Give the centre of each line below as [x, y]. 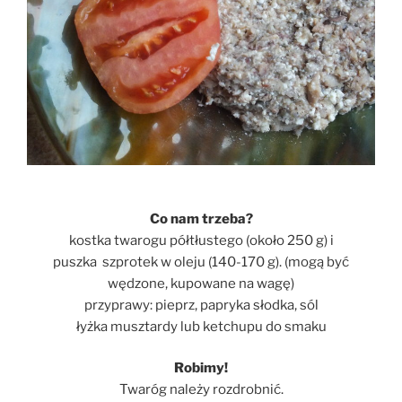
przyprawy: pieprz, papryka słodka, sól [201, 305]
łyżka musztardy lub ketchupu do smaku [201, 326]
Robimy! [201, 368]
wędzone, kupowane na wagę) [201, 283]
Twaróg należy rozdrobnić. [201, 390]
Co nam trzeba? [201, 218]
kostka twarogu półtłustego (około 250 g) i [201, 240]
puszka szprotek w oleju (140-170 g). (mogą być [201, 262]
